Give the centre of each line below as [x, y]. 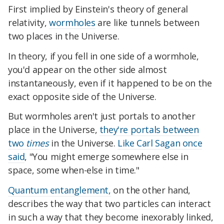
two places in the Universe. [64, 36]
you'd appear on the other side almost [87, 69]
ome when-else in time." [90, 170]
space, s [24, 170]
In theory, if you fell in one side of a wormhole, [103, 56]
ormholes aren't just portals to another [114, 116]
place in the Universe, [54, 130]
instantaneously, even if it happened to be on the [110, 83]
